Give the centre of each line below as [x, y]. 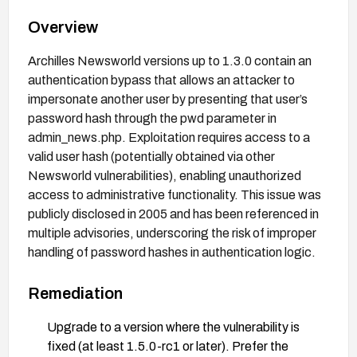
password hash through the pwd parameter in [152, 118]
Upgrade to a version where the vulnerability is [173, 327]
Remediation [75, 293]
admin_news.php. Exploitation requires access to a [169, 137]
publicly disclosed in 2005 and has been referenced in [173, 214]
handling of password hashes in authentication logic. [172, 252]
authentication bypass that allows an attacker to [161, 80]
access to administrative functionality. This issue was [175, 194]
